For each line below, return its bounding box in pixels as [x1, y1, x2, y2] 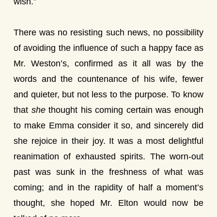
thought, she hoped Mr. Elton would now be [14, 198, 203, 208]
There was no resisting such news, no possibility [14, 28, 203, 37]
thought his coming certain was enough [45, 105, 204, 115]
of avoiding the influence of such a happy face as [14, 43, 203, 53]
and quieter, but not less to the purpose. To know [14, 90, 203, 99]
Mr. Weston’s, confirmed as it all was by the [14, 59, 203, 68]
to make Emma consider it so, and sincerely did [14, 121, 203, 130]
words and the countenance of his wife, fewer [14, 74, 203, 84]
